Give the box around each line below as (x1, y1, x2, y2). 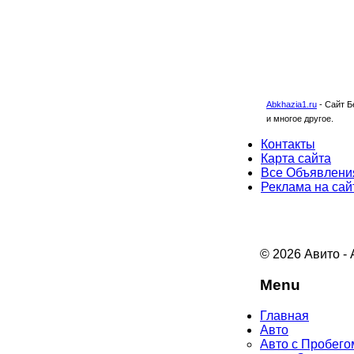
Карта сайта (261, 152, 331, 166)
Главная (260, 308, 309, 322)
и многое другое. (266, 114, 333, 124)
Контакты (261, 137, 315, 152)
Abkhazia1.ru (266, 100, 317, 110)
